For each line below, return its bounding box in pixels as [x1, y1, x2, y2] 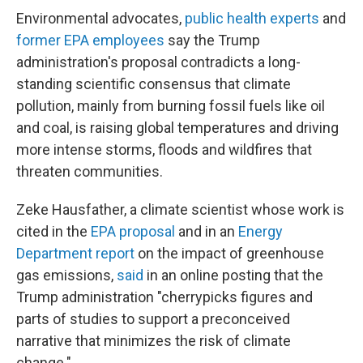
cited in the [16, 223, 91, 240]
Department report [16, 245, 135, 262]
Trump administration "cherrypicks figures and [16, 288, 313, 305]
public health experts [185, 10, 319, 27]
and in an [175, 223, 238, 240]
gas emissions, [16, 267, 117, 284]
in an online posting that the [143, 267, 323, 284]
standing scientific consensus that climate [16, 75, 291, 92]
